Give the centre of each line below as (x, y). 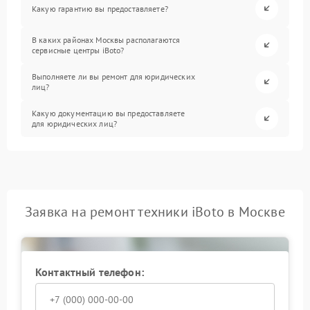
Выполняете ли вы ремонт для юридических (113, 77)
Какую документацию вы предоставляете (109, 113)
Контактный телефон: (90, 272)
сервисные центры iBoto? (78, 51)
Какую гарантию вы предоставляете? (100, 8)
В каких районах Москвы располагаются (106, 40)
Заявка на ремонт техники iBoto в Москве (155, 211)
